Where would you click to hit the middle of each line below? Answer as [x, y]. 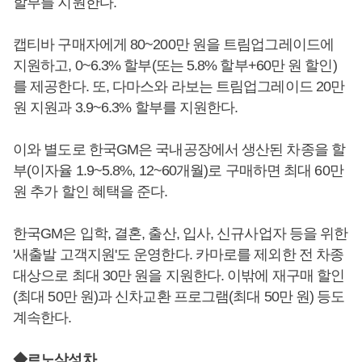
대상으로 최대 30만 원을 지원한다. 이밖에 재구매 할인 [179, 276]
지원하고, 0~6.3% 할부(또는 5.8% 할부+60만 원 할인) [175, 65]
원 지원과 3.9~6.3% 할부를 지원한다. [126, 107]
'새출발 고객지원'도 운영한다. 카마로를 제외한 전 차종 [179, 255]
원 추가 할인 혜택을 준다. [90, 192]
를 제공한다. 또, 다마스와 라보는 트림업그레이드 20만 [179, 86]
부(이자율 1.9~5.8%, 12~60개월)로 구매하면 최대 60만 [178, 170]
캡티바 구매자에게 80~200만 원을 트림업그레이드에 [173, 44]
